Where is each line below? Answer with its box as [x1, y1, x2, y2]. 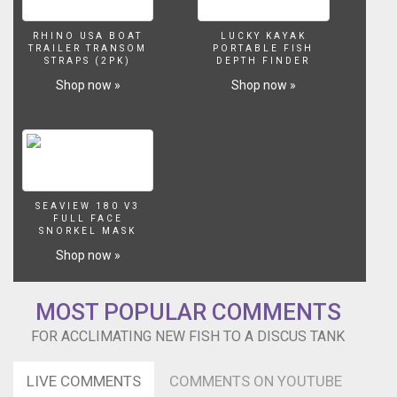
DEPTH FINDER [216, 56, 311, 66]
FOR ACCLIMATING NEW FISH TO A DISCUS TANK [31, 328, 345, 346]
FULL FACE [52, 214, 123, 224]
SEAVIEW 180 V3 [35, 201, 141, 212]
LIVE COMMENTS [27, 372, 141, 391]
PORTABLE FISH [213, 43, 315, 54]
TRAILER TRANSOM [28, 43, 148, 54]
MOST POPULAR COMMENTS [35, 299, 341, 326]
